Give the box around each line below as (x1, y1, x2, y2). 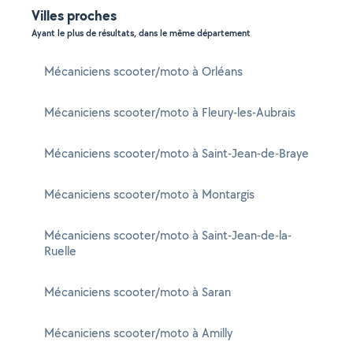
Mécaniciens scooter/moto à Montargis (44, 186, 255, 203)
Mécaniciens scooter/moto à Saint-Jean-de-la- (44, 227, 292, 243)
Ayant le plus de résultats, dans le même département (32, 27, 251, 39)
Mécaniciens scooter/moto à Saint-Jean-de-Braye (44, 145, 309, 162)
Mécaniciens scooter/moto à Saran (44, 284, 231, 300)
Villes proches (32, 6, 117, 25)
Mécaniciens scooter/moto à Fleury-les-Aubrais (44, 104, 295, 121)
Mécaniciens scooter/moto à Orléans (44, 63, 243, 80)
